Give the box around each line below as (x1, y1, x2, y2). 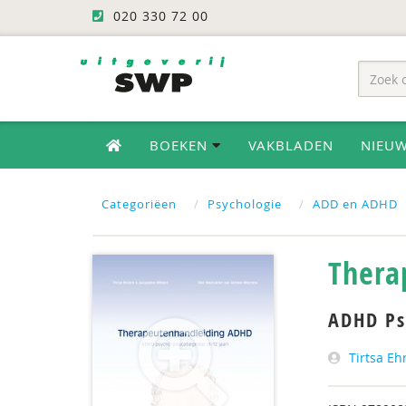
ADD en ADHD (313, 196, 398, 212)
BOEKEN (150, 136, 212, 154)
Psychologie (208, 196, 282, 212)
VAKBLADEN (248, 136, 333, 154)
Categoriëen (101, 196, 177, 212)
